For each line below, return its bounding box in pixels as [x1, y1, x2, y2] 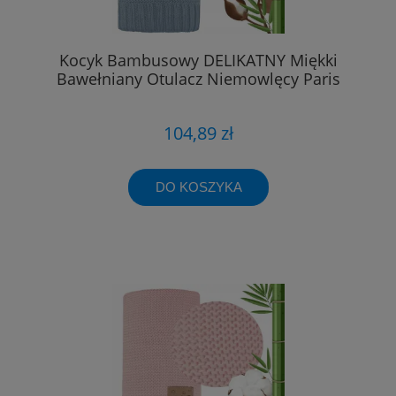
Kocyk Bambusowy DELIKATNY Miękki [58, 49, 338, 72]
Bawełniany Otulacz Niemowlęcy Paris [56, 68, 340, 90]
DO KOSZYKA [155, 179, 242, 194]
